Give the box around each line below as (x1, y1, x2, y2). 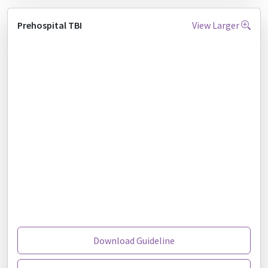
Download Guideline (93, 234, 175, 246)
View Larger (192, 19, 241, 31)
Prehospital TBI (17, 19, 82, 31)
